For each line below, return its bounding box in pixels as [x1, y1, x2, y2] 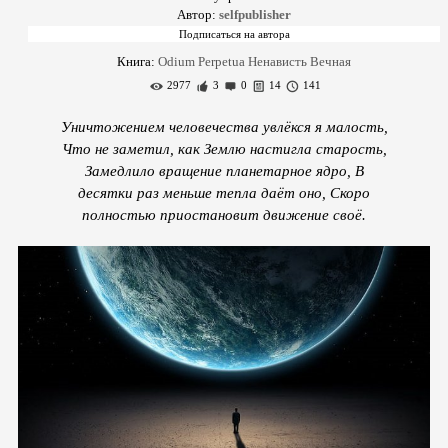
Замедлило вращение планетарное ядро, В [84, 162, 364, 179]
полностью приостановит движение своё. [82, 206, 366, 223]
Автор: [177, 7, 219, 22]
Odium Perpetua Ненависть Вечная [158, 54, 351, 69]
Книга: [117, 54, 158, 69]
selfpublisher [219, 7, 291, 22]
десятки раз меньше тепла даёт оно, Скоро [78, 184, 370, 201]
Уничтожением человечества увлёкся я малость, [60, 118, 388, 135]
